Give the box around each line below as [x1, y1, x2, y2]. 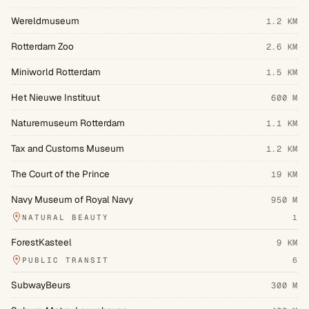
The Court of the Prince [11, 167, 110, 180]
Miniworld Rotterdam [11, 65, 101, 78]
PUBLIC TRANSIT [22, 255, 109, 265]
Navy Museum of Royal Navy [11, 192, 133, 206]
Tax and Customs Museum [11, 141, 124, 154]
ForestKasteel [11, 235, 72, 248]
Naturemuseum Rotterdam [11, 116, 125, 129]
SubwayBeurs [11, 278, 70, 291]
